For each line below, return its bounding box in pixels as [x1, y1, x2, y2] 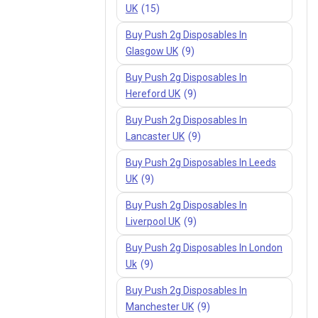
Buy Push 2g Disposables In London [126, 241, 283, 253]
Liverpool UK [126, 215, 180, 227]
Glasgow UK [126, 45, 178, 57]
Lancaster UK [126, 130, 185, 142]
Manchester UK [126, 300, 194, 312]
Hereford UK [126, 87, 180, 99]
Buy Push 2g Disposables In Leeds [126, 156, 276, 168]
